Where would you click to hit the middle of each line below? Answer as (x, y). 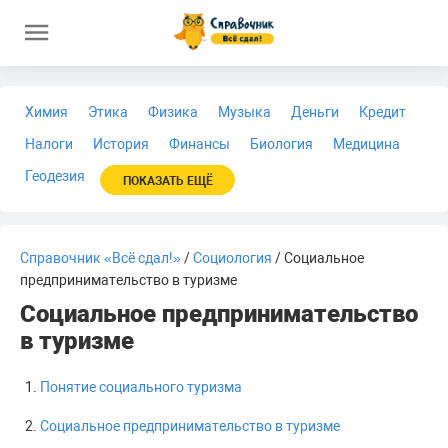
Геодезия (55, 176)
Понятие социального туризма (141, 387)
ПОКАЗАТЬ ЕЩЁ (167, 181)
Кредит (382, 112)
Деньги (315, 112)
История (121, 144)
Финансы (199, 144)
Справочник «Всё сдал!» (100, 258)
